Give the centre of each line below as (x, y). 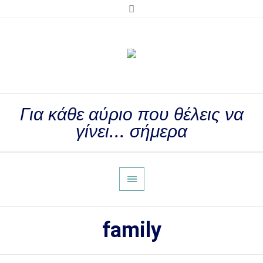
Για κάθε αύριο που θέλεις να (131, 114)
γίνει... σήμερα (131, 131)
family (131, 230)
